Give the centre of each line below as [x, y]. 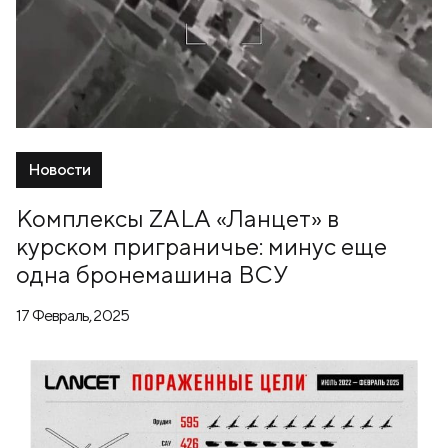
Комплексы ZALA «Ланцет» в [177, 218]
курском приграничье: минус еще [201, 246]
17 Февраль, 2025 [73, 316]
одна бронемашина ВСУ [152, 274]
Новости [59, 170]
